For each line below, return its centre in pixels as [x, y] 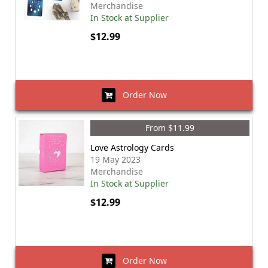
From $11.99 [170, 128]
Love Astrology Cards [132, 147]
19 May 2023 [115, 159]
